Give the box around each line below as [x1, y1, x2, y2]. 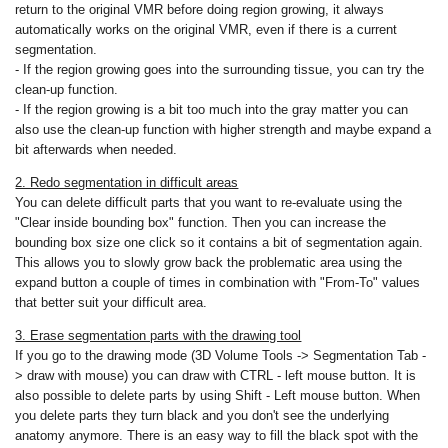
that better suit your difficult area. [15, 294, 208, 310]
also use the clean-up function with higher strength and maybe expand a [15, 121, 432, 137]
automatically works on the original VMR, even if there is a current [15, 21, 398, 37]
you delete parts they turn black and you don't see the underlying [15, 407, 390, 423]
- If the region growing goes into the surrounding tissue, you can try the [15, 61, 425, 77]
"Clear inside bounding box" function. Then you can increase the [15, 214, 387, 230]
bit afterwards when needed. [15, 141, 178, 157]
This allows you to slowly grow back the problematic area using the [15, 254, 403, 270]
